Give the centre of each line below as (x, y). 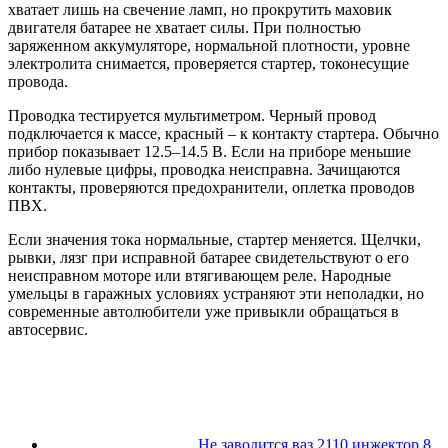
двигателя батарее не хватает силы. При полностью (184, 27)
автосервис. (48, 329)
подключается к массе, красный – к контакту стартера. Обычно (223, 133)
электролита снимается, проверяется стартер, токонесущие (208, 63)
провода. (38, 81)
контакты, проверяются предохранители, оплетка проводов (211, 187)
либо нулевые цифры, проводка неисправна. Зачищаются (204, 169)
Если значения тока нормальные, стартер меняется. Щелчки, (214, 239)
